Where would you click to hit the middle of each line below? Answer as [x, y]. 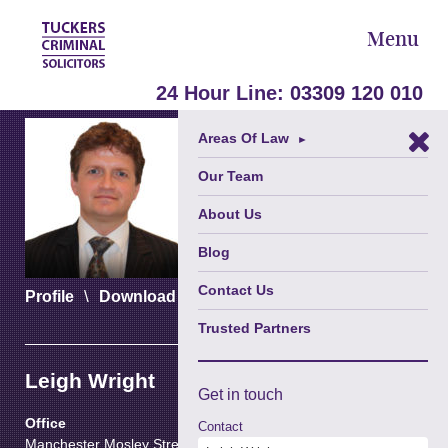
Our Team [230, 176]
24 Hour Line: [223, 93]
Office [45, 423]
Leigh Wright [90, 380]
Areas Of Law [243, 138]
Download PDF [308, 296]
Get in [221, 394]
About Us [230, 214]
